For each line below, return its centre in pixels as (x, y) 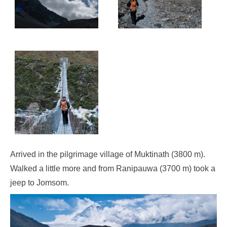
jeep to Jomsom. (40, 182)
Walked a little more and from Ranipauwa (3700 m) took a (113, 168)
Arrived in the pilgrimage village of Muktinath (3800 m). (108, 154)
